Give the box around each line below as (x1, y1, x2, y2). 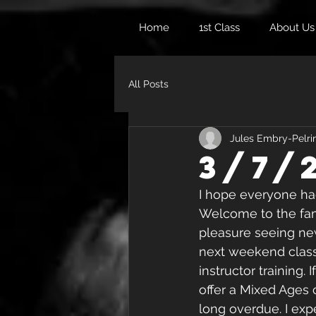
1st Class (199, 21, 240, 34)
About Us (269, 21, 315, 34)
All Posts (128, 78, 169, 90)
